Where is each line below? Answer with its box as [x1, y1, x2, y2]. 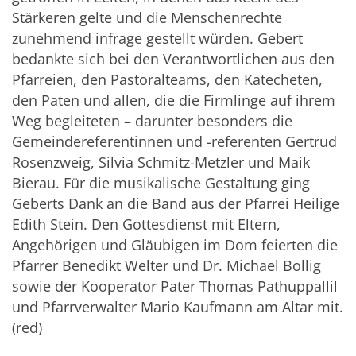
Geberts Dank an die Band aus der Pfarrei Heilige [12, 193, 339, 213]
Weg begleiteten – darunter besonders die [12, 110, 292, 130]
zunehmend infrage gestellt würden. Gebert [12, 28, 303, 48]
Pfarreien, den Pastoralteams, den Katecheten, [12, 69, 323, 89]
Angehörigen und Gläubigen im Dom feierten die [12, 234, 338, 254]
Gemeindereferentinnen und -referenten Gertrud [12, 131, 337, 151]
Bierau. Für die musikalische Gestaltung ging [12, 172, 310, 192]
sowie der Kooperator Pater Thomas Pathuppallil [12, 276, 338, 296]
